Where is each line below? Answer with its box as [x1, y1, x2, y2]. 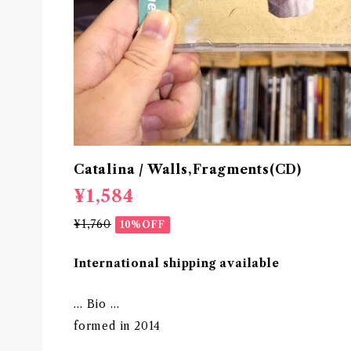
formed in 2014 [74, 318, 161, 333]
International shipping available [74, 255, 280, 270]
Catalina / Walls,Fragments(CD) [74, 161, 302, 177]
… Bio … [74, 296, 120, 311]
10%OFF [119, 218, 165, 230]
